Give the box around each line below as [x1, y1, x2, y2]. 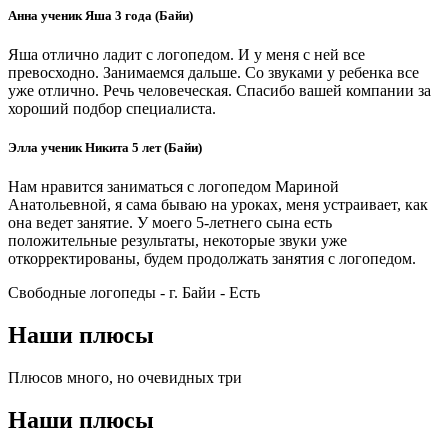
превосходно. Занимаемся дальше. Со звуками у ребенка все [8, 63, 419, 81]
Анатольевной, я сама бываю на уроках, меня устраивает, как [8, 196, 428, 214]
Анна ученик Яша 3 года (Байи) [8, 7, 193, 23]
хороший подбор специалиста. [8, 99, 216, 117]
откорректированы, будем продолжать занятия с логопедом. [8, 250, 416, 268]
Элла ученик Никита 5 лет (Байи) [8, 139, 202, 155]
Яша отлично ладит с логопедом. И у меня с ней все [8, 45, 365, 63]
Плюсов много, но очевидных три [8, 368, 242, 386]
